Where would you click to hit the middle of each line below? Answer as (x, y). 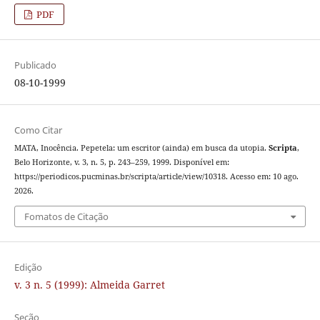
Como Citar (38, 130)
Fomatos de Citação (66, 216)
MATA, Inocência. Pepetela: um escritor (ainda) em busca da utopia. (141, 148)
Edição (28, 267)
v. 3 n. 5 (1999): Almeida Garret (89, 284)
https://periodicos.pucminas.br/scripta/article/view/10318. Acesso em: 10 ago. (156, 176)
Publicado (35, 65)
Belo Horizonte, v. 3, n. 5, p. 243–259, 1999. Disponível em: (121, 162)
